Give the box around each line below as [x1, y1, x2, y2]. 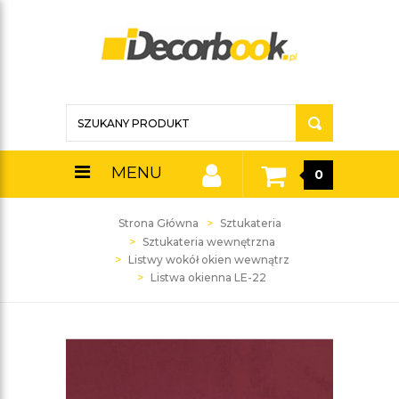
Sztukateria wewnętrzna [142, 235, 275, 248]
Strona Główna [118, 216, 199, 230]
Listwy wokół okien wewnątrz [127, 253, 289, 266]
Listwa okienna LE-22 [151, 271, 266, 284]
